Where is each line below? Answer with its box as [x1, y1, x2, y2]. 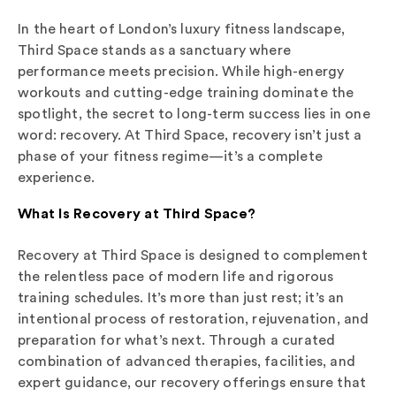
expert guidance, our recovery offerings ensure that [18, 373, 367, 391]
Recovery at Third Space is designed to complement [18, 246, 368, 263]
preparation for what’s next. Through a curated [18, 331, 336, 348]
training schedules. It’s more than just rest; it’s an [18, 288, 345, 306]
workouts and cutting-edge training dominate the [18, 83, 354, 101]
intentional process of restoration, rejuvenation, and [18, 309, 369, 327]
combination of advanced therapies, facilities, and [18, 352, 355, 369]
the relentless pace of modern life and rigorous [18, 267, 334, 285]
